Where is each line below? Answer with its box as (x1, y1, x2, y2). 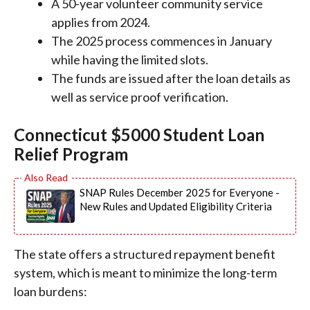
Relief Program (14, 143, 128, 164)
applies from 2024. (51, 14, 150, 30)
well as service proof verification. (51, 89, 228, 104)
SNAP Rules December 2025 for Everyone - (80, 185, 280, 199)
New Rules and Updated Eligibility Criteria (80, 199, 272, 212)
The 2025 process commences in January (51, 33, 272, 48)
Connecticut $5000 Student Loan (14, 124, 264, 145)
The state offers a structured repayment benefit (14, 246, 275, 262)
